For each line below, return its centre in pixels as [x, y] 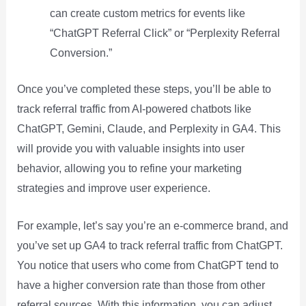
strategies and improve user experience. [113, 189]
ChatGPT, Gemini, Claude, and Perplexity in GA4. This [149, 129]
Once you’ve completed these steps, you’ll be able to [144, 89]
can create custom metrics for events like [147, 14]
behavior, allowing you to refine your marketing [129, 169]
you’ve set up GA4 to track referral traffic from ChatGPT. [150, 246]
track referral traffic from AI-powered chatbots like [134, 109]
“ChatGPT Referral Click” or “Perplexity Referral [165, 33]
